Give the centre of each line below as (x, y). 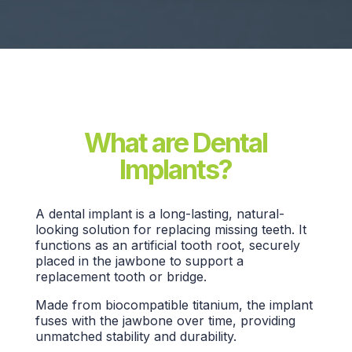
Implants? (176, 170)
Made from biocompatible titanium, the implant (174, 304)
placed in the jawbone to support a (139, 260)
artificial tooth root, (188, 245)
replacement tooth (92, 276)
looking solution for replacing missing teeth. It (170, 229)
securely (272, 245)
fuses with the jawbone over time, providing (165, 320)
